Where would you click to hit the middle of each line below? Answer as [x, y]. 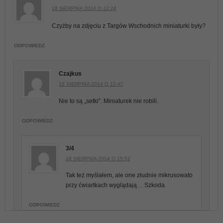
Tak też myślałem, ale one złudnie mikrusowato [129, 175]
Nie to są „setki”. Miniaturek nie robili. [109, 101]
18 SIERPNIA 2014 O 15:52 [98, 158]
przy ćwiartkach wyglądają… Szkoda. [116, 185]
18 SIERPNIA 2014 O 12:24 [84, 8]
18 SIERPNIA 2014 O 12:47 [91, 84]
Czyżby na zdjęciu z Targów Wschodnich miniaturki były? [128, 26]
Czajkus [70, 73]
